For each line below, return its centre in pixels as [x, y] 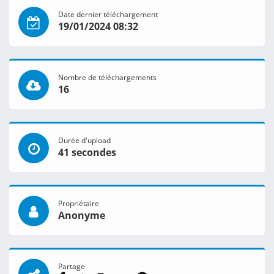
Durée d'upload [84, 140]
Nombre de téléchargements [107, 77]
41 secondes [87, 153]
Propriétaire [79, 203]
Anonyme [82, 216]
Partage [72, 266]
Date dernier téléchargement [108, 14]
